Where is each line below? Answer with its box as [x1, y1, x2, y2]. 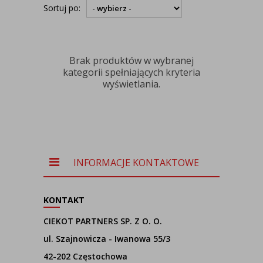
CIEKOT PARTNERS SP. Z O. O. [43, 215, 162, 227]
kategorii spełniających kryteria [63, 66, 200, 79]
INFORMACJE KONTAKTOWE [73, 156, 199, 169]
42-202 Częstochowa [43, 251, 127, 262]
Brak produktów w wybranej [69, 54, 194, 67]
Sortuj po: [43, 2, 80, 14]
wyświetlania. [103, 77, 160, 90]
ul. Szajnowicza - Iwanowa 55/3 [43, 233, 170, 244]
